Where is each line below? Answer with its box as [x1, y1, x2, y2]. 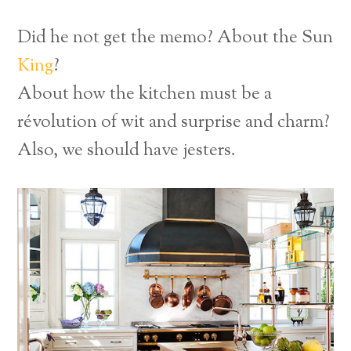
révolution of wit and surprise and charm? [17, 110, 331, 136]
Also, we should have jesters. [17, 138, 237, 165]
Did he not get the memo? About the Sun [17, 25, 334, 52]
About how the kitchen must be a [17, 81, 273, 108]
